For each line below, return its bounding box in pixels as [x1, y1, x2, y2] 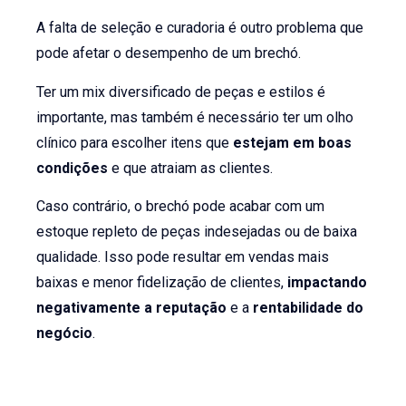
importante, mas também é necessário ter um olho [36, 108, 354, 126]
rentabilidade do [249, 298, 364, 316]
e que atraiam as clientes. [108, 159, 274, 177]
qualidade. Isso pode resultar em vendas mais [36, 247, 330, 266]
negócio [36, 324, 93, 342]
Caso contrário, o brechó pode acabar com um [36, 197, 325, 215]
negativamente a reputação [36, 298, 227, 316]
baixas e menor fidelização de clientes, [36, 273, 288, 291]
